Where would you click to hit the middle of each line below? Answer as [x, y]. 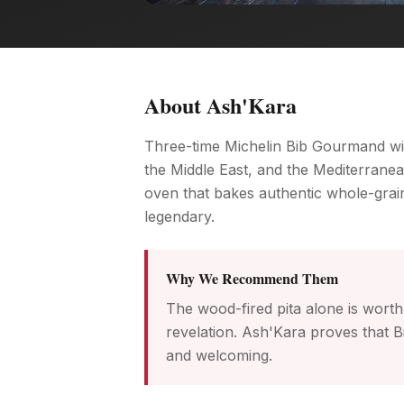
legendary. [179, 216]
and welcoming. [219, 355]
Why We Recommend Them [252, 278]
